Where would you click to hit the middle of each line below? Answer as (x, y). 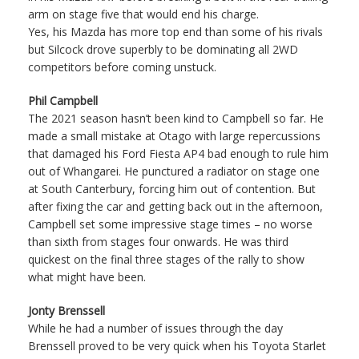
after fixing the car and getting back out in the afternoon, (175, 206)
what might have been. (87, 276)
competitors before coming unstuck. (122, 67)
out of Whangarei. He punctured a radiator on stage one (174, 171)
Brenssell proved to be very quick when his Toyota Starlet (177, 345)
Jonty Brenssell (67, 310)
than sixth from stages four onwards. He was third (158, 241)
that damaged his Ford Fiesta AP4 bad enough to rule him (178, 153)
